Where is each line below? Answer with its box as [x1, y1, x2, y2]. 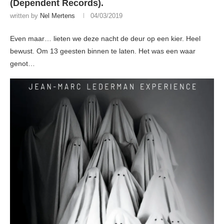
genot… [10, 59, 35, 68]
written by [10, 12, 40, 20]
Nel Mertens [40, 12, 75, 20]
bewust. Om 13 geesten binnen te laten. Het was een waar [10, 47, 195, 55]
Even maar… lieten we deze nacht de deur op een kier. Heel [10, 34, 200, 43]
